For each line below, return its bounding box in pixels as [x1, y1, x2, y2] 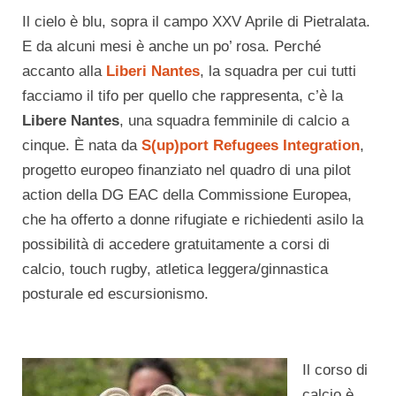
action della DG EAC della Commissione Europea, [22, 187, 352, 204]
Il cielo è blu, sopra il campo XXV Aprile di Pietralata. [22, 13, 370, 31]
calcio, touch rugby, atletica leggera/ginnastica [22, 261, 328, 278]
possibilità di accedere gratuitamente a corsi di [22, 236, 330, 254]
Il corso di [302, 362, 368, 379]
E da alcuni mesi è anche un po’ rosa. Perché [22, 38, 321, 56]
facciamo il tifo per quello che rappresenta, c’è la [22, 88, 343, 105]
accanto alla [22, 63, 106, 80]
